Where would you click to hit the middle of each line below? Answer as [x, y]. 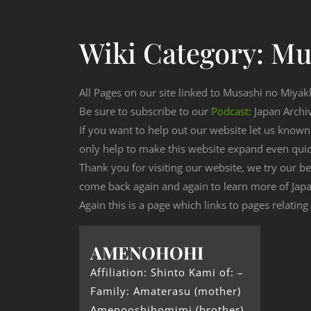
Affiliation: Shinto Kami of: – [167, 272]
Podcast [230, 111]
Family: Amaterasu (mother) [166, 291]
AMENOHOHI [147, 253]
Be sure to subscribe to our [145, 111]
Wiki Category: [175, 53]
